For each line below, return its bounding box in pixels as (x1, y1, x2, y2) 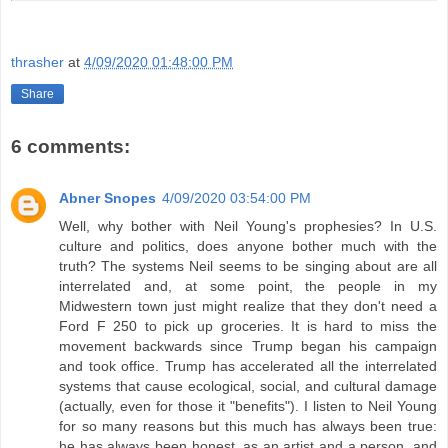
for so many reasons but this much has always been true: (59, 417, 437, 434)
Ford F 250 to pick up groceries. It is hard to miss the (59, 317, 437, 334)
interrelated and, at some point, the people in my (59, 277, 437, 294)
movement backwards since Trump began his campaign (59, 337, 437, 354)
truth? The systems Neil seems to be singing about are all (59, 257, 437, 274)
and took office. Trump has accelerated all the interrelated (59, 357, 437, 374)
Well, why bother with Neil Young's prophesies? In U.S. (59, 217, 437, 234)
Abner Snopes (59, 189, 156, 206)
